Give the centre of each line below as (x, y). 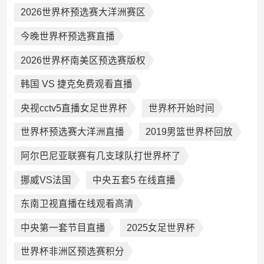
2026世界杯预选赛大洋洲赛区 (83, 12)
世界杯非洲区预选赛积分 (72, 252)
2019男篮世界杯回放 (189, 132)
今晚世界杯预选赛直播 (67, 37)
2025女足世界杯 (161, 227)
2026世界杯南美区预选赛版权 (83, 60)
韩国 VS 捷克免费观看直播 (76, 84)
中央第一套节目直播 (63, 227)
